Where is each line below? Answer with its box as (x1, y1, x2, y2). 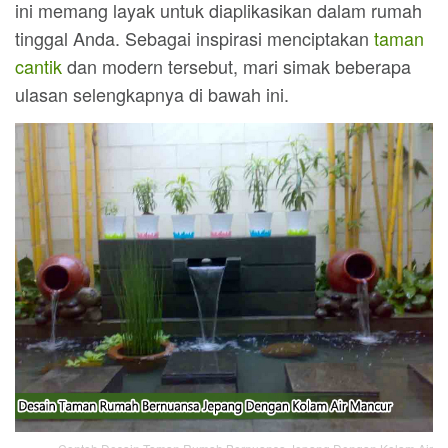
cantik (15, 53, 62, 79)
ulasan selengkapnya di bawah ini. (15, 81, 289, 107)
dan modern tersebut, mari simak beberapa (62, 53, 411, 79)
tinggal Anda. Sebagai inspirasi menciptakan (15, 25, 374, 51)
